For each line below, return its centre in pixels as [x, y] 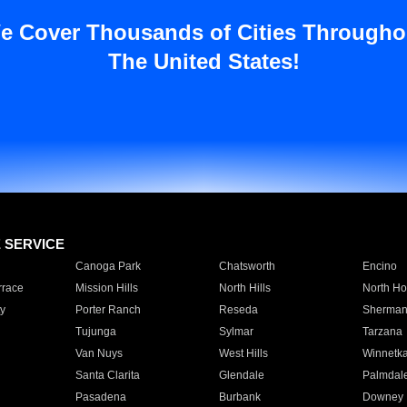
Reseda [238, 310]
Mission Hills [106, 288]
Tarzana [382, 332]
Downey [382, 397]
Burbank [239, 397]
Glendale [241, 375]
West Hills [243, 353]
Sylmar [236, 332]
